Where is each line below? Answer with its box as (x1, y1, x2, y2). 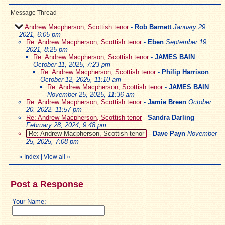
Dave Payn (153, 129, 185, 137)
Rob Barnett (135, 23, 171, 31)
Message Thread (11, 9, 57, 16)
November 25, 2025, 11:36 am (47, 90, 135, 98)
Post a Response (11, 179, 83, 189)
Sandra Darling (148, 113, 194, 121)
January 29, (173, 23, 207, 31)
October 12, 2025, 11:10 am (40, 75, 121, 83)
